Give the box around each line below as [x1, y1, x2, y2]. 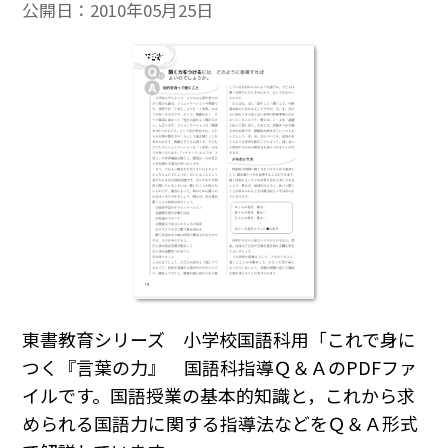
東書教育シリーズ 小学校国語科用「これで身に [22, 326, 417, 353]
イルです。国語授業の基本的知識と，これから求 [22, 382, 416, 409]
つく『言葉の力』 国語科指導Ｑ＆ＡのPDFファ [22, 354, 418, 381]
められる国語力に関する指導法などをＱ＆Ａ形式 [22, 410, 419, 437]
